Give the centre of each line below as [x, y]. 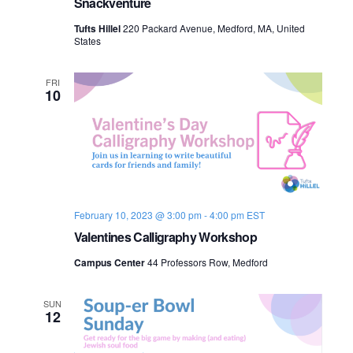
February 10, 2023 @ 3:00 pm [137, 215]
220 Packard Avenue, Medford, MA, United [214, 28]
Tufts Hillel [98, 28]
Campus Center [110, 262]
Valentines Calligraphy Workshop [165, 237]
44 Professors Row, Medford [207, 262]
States [87, 40]
